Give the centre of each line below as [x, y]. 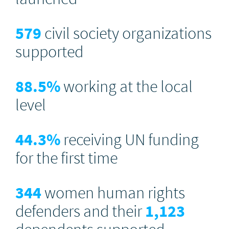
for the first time [66, 158]
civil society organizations [127, 33]
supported [49, 51]
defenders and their [80, 211]
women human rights [113, 192]
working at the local [127, 86]
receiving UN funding [130, 139]
